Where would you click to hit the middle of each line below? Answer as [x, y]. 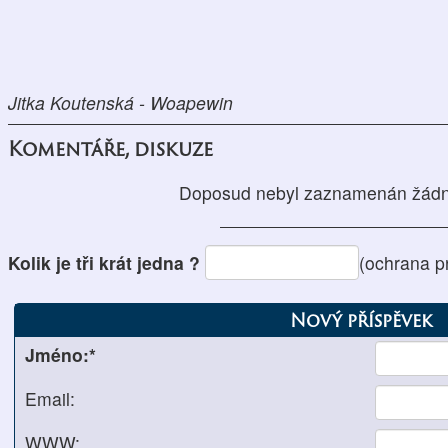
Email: [50, 398]
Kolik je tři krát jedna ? [106, 262]
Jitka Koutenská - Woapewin [120, 102]
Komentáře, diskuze [110, 148]
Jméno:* [61, 354]
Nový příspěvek [361, 320]
